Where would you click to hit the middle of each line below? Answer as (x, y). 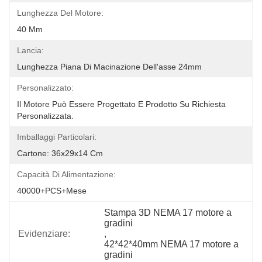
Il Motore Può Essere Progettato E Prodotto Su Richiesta (121, 104)
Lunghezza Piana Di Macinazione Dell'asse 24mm (109, 67)
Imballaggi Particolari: (57, 137)
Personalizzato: (45, 88)
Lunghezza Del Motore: (60, 13)
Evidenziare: (44, 234)
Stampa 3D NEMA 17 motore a (168, 213)
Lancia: (30, 50)
